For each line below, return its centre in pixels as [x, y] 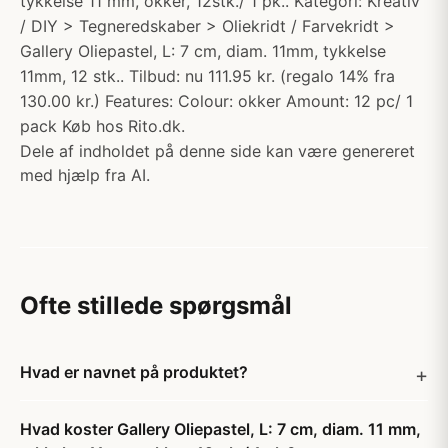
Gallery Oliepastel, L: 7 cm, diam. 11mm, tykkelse [203, 51]
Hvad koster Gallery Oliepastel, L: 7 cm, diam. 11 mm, [220, 429]
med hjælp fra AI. [85, 175]
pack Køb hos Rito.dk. [102, 126]
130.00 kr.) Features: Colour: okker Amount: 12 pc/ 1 [216, 101]
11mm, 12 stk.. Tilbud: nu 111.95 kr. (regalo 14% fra [207, 76]
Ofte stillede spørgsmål [156, 305]
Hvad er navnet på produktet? [134, 372]
